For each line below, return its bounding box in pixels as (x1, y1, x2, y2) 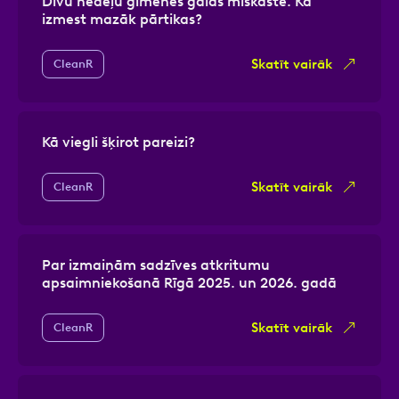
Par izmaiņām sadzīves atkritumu (42, 256, 270, 273)
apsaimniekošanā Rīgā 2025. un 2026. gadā (42, 273, 337, 291)
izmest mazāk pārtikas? (42, 10, 202, 28)
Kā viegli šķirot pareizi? (42, 133, 195, 151)
